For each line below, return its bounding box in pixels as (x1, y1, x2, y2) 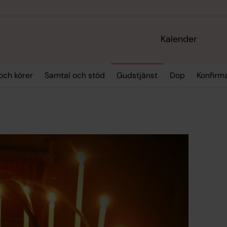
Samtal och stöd (44, 70, 105, 81)
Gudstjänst (117, 70, 158, 81)
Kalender (161, 33, 198, 46)
